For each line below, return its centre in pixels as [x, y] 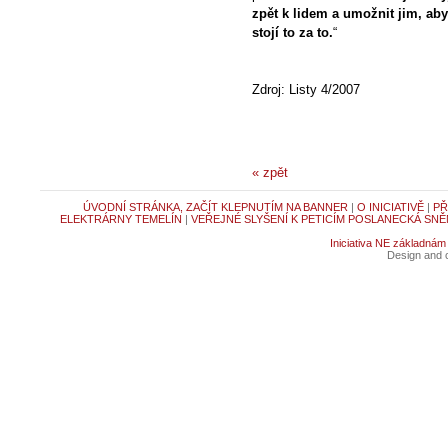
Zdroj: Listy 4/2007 [306, 89]
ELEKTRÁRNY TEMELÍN [121, 219]
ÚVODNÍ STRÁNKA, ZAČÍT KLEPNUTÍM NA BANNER [215, 207]
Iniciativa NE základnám [387, 243]
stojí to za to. [292, 32]
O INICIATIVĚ [390, 207]
